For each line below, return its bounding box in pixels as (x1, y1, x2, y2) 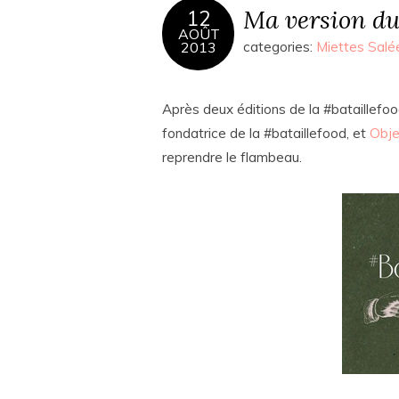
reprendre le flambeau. (162, 149, 302, 166)
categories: (243, 38, 316, 55)
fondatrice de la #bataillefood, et (162, 125, 370, 142)
